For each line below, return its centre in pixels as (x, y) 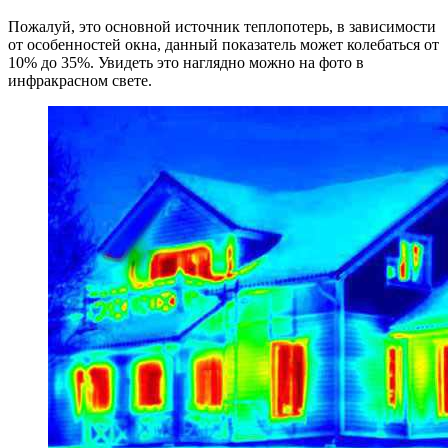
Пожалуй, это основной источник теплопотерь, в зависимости (222, 27)
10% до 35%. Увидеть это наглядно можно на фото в (186, 63)
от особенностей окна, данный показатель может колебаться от (223, 45)
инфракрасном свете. (80, 81)
